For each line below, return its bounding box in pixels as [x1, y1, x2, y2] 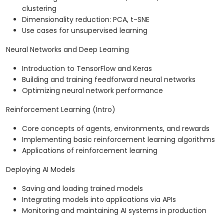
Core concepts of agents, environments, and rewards [22, 123, 209, 134]
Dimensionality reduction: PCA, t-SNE [22, 14, 149, 25]
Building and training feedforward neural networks [22, 74, 195, 85]
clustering [22, 3, 56, 14]
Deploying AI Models [6, 164, 75, 175]
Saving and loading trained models [22, 183, 143, 194]
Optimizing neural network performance [22, 85, 163, 96]
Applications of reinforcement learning [22, 145, 157, 156]
